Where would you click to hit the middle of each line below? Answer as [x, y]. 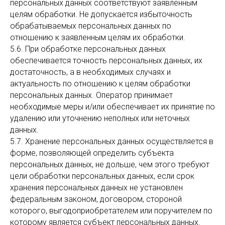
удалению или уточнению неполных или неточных [100, 118]
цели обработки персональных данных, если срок [102, 176]
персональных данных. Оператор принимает [91, 95]
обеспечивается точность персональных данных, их [106, 61]
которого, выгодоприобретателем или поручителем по [111, 211]
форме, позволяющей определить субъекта [92, 153]
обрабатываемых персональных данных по [91, 26]
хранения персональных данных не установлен [96, 188]
